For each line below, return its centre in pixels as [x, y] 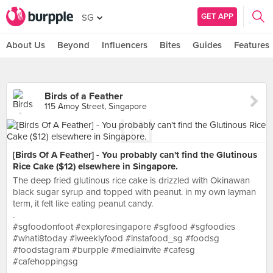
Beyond [73, 45]
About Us [26, 45]
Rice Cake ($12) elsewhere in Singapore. [95, 166]
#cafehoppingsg [45, 261]
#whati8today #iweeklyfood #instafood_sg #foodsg [116, 238]
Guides [207, 45]
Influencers [125, 45]
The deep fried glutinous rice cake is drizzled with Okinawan [131, 180]
